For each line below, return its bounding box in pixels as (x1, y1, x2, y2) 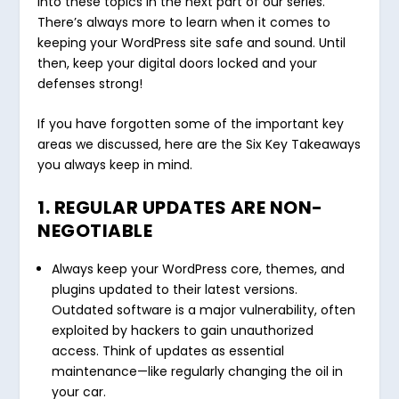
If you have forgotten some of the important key (37, 115, 345, 134)
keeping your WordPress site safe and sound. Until (37, 33, 346, 52)
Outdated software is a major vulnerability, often (52, 301, 356, 320)
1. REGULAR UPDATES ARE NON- (37, 194, 323, 220)
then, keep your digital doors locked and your (37, 53, 318, 72)
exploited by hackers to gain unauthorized (52, 322, 314, 340)
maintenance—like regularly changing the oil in (52, 362, 344, 381)
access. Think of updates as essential (52, 342, 285, 361)
